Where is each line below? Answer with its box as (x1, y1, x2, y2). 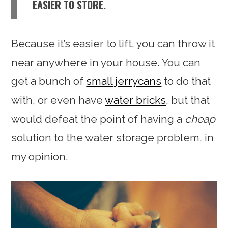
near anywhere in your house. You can (11, 55, 201, 69)
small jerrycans (86, 74, 162, 88)
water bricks (105, 93, 166, 106)
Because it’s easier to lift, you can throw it (11, 37, 215, 50)
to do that (161, 74, 211, 88)
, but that (166, 93, 210, 106)
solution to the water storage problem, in (11, 131, 214, 144)
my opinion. (11, 150, 69, 163)
